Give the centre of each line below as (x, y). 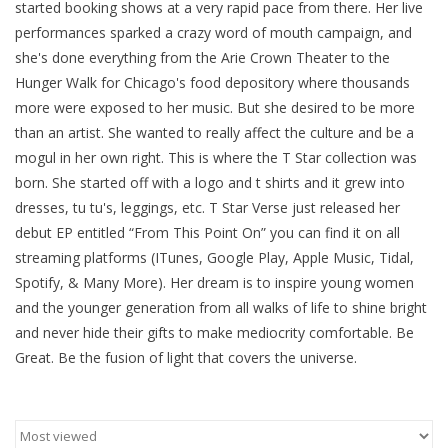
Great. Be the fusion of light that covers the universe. (186, 357)
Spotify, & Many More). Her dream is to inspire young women (214, 282)
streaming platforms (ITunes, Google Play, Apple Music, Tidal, (214, 257)
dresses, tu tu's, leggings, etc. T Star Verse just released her (207, 207)
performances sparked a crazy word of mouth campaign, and (213, 32)
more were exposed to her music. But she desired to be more (215, 107)
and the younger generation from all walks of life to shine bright (221, 307)
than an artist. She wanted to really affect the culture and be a (214, 132)
